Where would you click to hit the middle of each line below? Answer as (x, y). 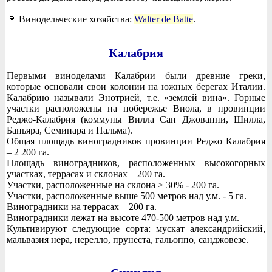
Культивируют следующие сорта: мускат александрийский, (136, 228)
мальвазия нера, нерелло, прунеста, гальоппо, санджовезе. (127, 239)
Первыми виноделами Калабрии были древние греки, (136, 75)
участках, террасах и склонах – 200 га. (86, 174)
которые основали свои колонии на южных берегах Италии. (136, 86)
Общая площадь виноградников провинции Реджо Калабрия (136, 141)
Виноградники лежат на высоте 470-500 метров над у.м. (123, 217)
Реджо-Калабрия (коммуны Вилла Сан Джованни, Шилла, (136, 119)
